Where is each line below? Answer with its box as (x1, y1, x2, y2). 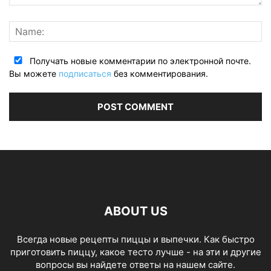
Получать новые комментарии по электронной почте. (27, 55, 251, 66)
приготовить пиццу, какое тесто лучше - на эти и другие (10, 246, 261, 258)
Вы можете (9, 68, 59, 79)
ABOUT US (103, 203, 168, 218)
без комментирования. (111, 68, 208, 79)
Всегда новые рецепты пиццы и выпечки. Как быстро (16, 233, 255, 245)
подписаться (59, 68, 111, 79)
